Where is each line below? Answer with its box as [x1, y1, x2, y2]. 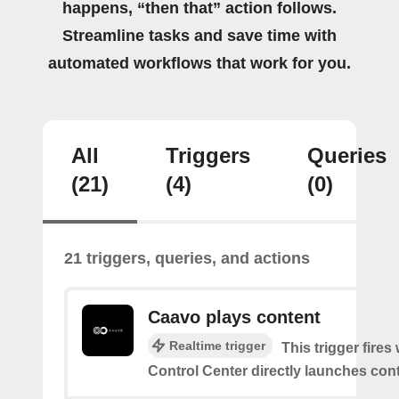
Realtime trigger [169, 338, 265, 353]
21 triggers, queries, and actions [64, 248, 310, 267]
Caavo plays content [148, 306, 321, 327]
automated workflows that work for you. [48, 53, 351, 72]
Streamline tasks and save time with [62, 26, 337, 45]
